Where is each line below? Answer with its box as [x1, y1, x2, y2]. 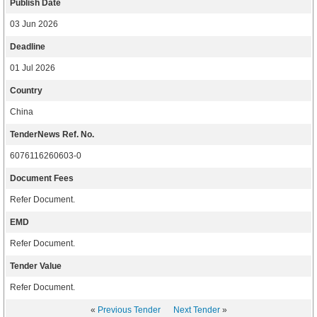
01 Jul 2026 [10, 63, 55, 73]
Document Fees [10, 173, 74, 183]
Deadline [10, 42, 45, 52]
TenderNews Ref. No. [10, 129, 94, 139]
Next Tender [173, 305, 220, 315]
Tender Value [10, 261, 62, 271]
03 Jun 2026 [10, 19, 58, 29]
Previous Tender [97, 305, 161, 315]
